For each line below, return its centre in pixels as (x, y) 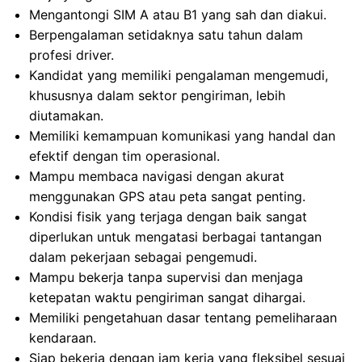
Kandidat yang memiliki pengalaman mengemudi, (179, 75)
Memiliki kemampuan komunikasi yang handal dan (182, 136)
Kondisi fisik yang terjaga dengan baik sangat (168, 217)
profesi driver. (72, 55)
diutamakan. (66, 116)
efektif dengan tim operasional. (124, 156)
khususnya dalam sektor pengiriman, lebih (157, 95)
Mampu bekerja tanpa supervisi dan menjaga (166, 277)
